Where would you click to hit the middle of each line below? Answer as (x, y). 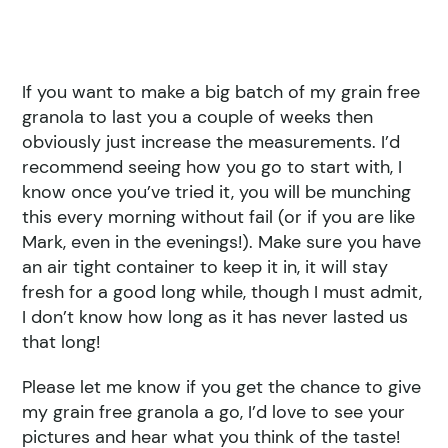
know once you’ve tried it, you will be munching (217, 192)
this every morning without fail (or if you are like (219, 217)
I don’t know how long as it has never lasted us (215, 317)
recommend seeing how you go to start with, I (212, 167)
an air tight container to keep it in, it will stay (205, 267)
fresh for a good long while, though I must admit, (222, 292)
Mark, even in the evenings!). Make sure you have (222, 242)
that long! (61, 342)
